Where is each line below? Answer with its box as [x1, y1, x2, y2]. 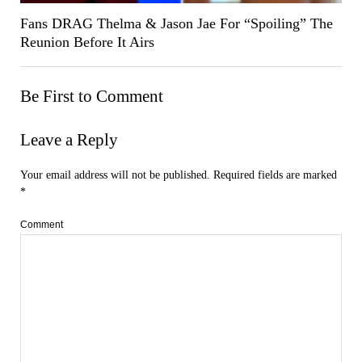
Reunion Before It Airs [19, 33, 154, 50]
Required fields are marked [213, 168, 337, 181]
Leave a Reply [19, 129, 118, 149]
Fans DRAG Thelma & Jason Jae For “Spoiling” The [19, 15, 333, 32]
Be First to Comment [19, 86, 163, 106]
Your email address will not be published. [19, 168, 210, 181]
